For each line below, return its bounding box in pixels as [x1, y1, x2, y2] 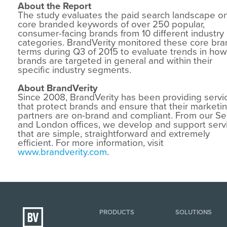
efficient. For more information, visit [18, 137, 164, 148]
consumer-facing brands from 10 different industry [18, 27, 224, 39]
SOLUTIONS [175, 208, 212, 216]
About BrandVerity [18, 82, 98, 94]
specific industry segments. [18, 64, 131, 75]
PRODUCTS [99, 208, 134, 216]
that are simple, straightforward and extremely [18, 128, 210, 139]
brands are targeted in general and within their [18, 55, 212, 66]
